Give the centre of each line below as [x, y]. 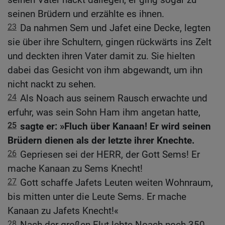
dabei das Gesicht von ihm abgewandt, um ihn [105, 70]
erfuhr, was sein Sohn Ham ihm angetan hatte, [104, 113]
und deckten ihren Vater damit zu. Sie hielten [101, 56]
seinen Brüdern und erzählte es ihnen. [86, 14]
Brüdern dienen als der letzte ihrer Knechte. [101, 141]
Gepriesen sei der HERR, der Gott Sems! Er [110, 155]
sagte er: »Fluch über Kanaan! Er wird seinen [116, 127]
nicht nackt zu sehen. [52, 84]
